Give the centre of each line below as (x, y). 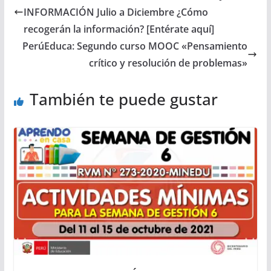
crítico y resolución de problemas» (168, 63)
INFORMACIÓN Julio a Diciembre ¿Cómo (116, 12)
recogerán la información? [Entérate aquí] (119, 29)
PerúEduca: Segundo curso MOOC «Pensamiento (135, 46)
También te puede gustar (123, 99)
